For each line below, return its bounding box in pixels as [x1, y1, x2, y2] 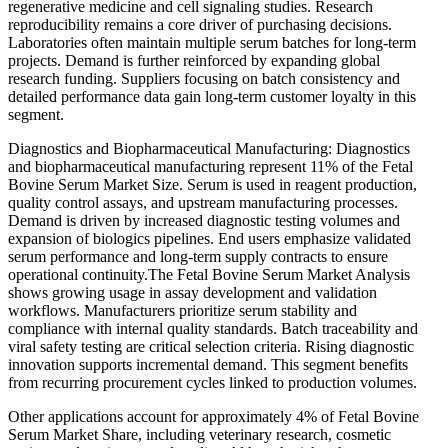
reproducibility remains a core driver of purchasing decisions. [8, 15, 392, 33]
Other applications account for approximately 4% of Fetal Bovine [8, 407, 419, 425]
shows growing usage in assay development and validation [8, 283, 377, 301]
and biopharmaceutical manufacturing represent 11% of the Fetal [8, 157, 413, 175]
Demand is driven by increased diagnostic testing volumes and [8, 211, 400, 229]
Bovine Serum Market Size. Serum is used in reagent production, [8, 175, 417, 193]
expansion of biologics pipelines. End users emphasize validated [8, 229, 411, 247]
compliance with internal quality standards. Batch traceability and [8, 319, 418, 337]
